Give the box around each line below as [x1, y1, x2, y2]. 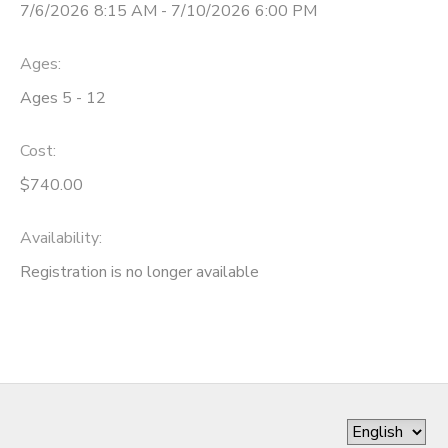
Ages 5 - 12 [20, 87, 106, 110]
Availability [20, 226, 99, 249]
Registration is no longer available [20, 260, 259, 283]
